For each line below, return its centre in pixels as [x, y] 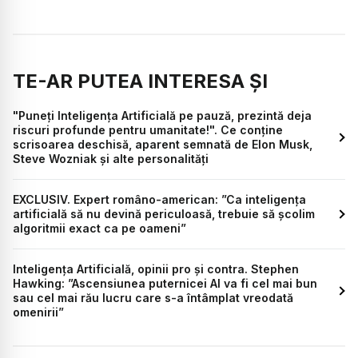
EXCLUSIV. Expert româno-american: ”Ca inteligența [159, 200]
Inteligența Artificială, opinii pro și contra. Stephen [156, 269]
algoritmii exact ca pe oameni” [99, 229]
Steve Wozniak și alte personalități [111, 159]
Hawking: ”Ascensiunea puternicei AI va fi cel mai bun [165, 284]
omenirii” [38, 312]
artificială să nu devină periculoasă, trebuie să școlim [164, 214]
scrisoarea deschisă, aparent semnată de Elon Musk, [163, 145]
